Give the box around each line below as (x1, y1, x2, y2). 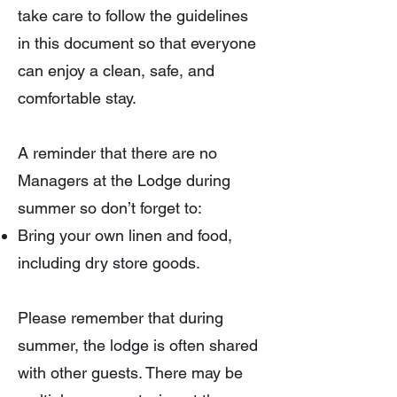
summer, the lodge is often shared (18, 336, 258, 354)
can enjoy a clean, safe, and (18, 61, 214, 80)
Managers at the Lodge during (18, 171, 230, 190)
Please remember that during (18, 308, 223, 327)
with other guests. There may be (18, 363, 243, 382)
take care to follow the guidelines (18, 6, 248, 25)
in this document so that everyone (18, 34, 256, 52)
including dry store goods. (18, 253, 200, 272)
